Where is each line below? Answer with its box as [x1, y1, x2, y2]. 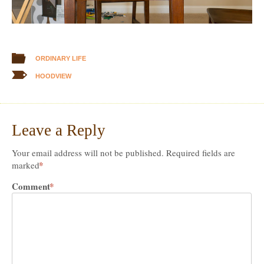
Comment [12, 180, 52, 193]
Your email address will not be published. [12, 147, 164, 159]
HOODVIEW [35, 72, 71, 80]
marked [12, 159, 42, 171]
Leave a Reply [12, 121, 105, 140]
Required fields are [166, 147, 235, 159]
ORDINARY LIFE [35, 55, 86, 62]
